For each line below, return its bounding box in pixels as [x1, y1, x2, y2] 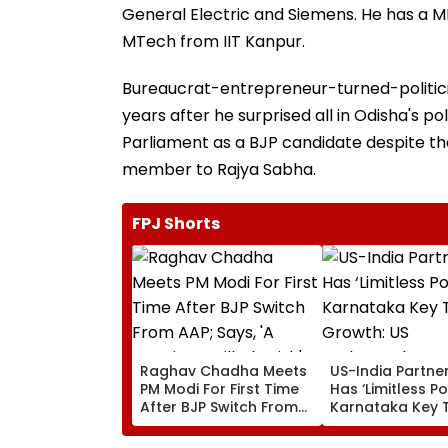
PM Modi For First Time [140, 378, 299, 399]
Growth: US [330, 414, 410, 435]
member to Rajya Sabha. [122, 157, 316, 181]
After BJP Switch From [140, 396, 298, 417]
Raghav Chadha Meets [140, 360, 307, 381]
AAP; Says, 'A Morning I [140, 414, 301, 435]
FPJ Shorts [132, 211, 220, 235]
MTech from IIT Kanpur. [122, 29, 305, 53]
